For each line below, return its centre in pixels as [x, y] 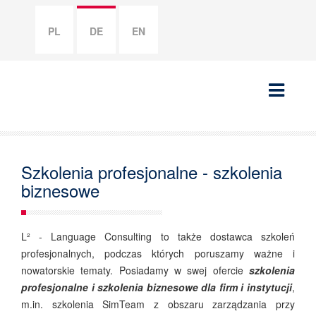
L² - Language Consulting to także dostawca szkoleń [158, 236]
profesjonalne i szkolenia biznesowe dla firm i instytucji [157, 287]
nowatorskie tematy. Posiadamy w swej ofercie [135, 270]
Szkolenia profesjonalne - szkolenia [152, 172]
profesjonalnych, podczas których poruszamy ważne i [158, 253]
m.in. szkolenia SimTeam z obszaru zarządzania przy [158, 304]
